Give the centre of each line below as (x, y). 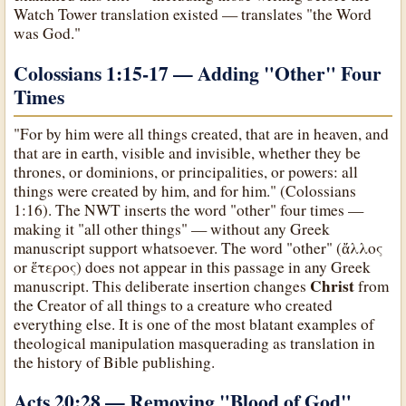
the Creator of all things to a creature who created (174, 305)
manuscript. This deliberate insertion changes (162, 286)
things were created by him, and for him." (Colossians (185, 191)
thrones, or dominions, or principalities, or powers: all (186, 172)
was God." (48, 34)
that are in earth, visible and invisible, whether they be (188, 153)
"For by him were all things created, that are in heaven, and (202, 134)
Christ (333, 286)
